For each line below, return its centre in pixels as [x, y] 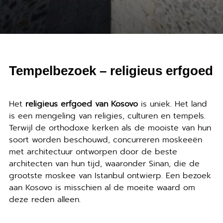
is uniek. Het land [172, 104]
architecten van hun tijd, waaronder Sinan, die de [104, 164]
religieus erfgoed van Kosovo [81, 104]
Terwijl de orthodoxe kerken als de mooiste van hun [110, 128]
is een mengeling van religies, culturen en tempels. [107, 116]
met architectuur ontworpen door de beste [93, 152]
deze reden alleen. [45, 200]
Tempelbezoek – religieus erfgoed [111, 71]
